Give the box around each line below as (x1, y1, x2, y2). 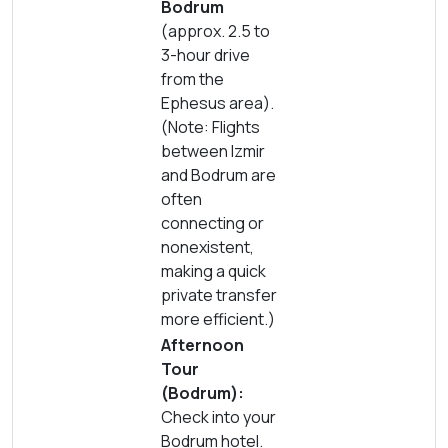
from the (161, 68, 224, 90)
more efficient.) (161, 308, 275, 330)
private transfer (161, 284, 277, 306)
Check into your (161, 406, 276, 428)
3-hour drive (161, 44, 250, 66)
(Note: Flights (161, 116, 260, 138)
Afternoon (161, 334, 244, 356)
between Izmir (161, 140, 265, 162)
